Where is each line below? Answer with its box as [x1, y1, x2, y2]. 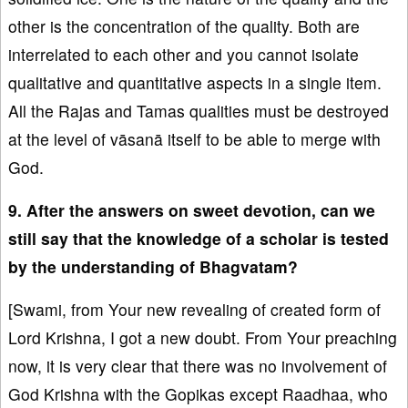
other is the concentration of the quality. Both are [8, 14, 360, 37]
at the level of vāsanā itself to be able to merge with [8, 127, 381, 150]
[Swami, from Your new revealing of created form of [8, 297, 381, 321]
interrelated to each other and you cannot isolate [8, 42, 359, 66]
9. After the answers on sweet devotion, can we [8, 198, 375, 221]
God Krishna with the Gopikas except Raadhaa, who [8, 382, 388, 405]
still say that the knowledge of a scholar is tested [8, 226, 389, 250]
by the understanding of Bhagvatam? [8, 254, 298, 278]
